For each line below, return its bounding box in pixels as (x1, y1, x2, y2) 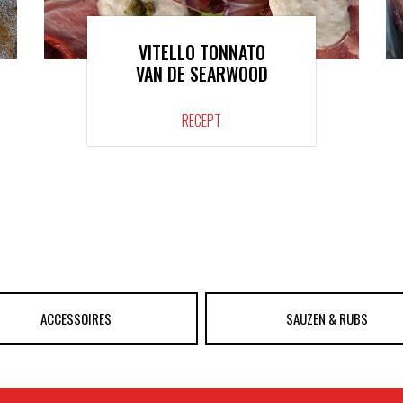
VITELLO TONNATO (138, 39, 265, 67)
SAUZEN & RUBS (286, 309, 369, 329)
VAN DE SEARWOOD (135, 60, 268, 88)
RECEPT (182, 110, 221, 132)
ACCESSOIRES (40, 309, 112, 329)
